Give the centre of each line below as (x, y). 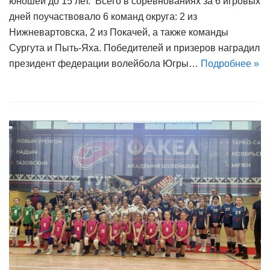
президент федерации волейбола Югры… (105, 64)
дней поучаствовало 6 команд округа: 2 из (103, 17)
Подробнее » (230, 64)
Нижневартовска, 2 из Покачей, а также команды (119, 33)
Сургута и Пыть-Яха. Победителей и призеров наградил (134, 48)
